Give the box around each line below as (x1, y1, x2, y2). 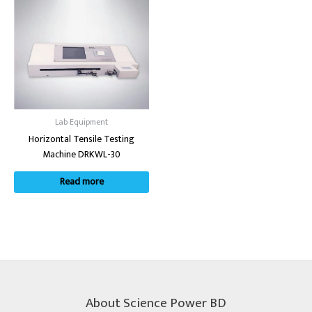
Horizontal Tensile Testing (29, 131, 134, 147)
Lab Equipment (55, 115, 108, 129)
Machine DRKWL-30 (42, 146, 120, 162)
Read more (59, 174, 104, 190)
